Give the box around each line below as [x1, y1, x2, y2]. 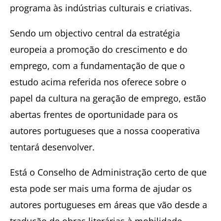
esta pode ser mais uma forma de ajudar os [10, 182, 192, 194]
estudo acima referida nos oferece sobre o [10, 75, 186, 88]
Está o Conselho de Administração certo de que [10, 166, 207, 178]
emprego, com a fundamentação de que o [10, 59, 185, 72]
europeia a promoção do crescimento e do [10, 43, 187, 55]
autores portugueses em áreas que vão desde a [10, 198, 207, 211]
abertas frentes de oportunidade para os [10, 108, 178, 120]
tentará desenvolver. [10, 141, 95, 153]
